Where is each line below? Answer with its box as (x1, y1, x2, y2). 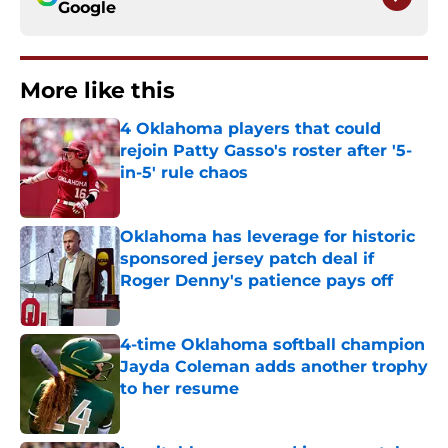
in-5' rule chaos (120, 163, 248, 183)
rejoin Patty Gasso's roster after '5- (120, 141, 412, 161)
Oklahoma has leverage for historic (120, 227, 415, 247)
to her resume (120, 379, 239, 399)
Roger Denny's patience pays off (120, 271, 393, 291)
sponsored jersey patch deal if (120, 249, 374, 269)
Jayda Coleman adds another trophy (120, 357, 428, 377)
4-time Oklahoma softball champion (120, 335, 425, 355)
